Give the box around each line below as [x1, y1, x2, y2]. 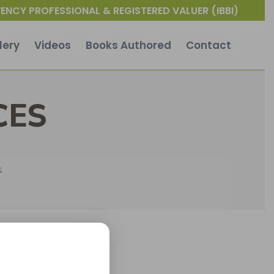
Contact [185, 37, 231, 53]
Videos [34, 37, 72, 53]
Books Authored [85, 37, 171, 53]
